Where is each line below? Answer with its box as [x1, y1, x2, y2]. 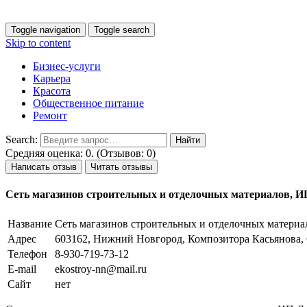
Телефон [8, 247, 47, 260]
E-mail [8, 262, 36, 275]
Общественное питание [33, 97, 144, 109]
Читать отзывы [90, 162, 152, 172]
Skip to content [5, 37, 71, 49]
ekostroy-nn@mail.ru [55, 262, 147, 275]
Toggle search [94, 25, 149, 35]
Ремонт [33, 110, 67, 121]
